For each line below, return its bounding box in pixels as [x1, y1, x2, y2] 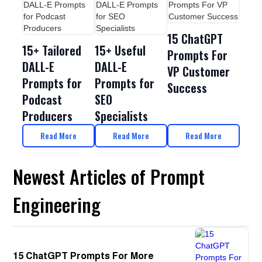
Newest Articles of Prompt [13, 163, 205, 190]
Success [167, 79, 207, 96]
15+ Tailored [22, 42, 82, 59]
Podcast [22, 91, 63, 108]
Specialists [95, 107, 149, 125]
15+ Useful [95, 42, 146, 59]
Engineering [13, 191, 101, 218]
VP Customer [167, 63, 230, 80]
